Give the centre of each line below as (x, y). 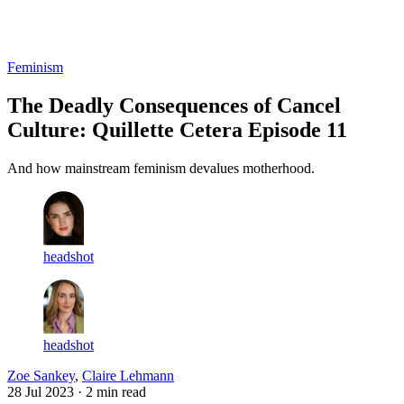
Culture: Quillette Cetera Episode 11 (177, 129)
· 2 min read (112, 391)
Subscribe (79, 35)
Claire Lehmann (128, 375)
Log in (27, 35)
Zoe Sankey (41, 375)
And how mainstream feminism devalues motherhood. (161, 168)
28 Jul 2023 (41, 391)
